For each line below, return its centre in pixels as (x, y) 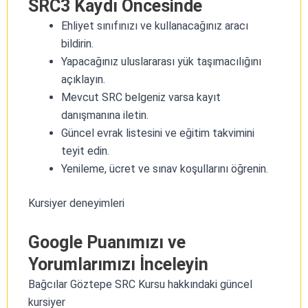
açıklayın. (83, 79)
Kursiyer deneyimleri (76, 203)
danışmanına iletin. (105, 115)
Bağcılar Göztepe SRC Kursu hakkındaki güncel (140, 284)
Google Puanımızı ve (107, 242)
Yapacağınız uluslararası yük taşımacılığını (161, 61)
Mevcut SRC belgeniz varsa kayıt (141, 97)
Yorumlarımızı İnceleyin (118, 264)
